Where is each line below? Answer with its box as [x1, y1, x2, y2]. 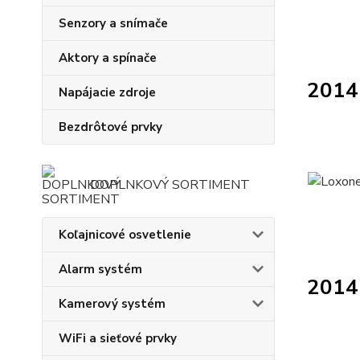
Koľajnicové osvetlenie [59, 227, 191, 243]
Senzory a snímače [59, 15, 168, 31]
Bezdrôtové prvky [59, 119, 162, 135]
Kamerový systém [59, 296, 166, 312]
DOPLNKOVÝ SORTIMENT [90, 176, 250, 194]
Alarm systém [59, 261, 142, 277]
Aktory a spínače [59, 50, 157, 66]
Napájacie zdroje [59, 84, 156, 100]
